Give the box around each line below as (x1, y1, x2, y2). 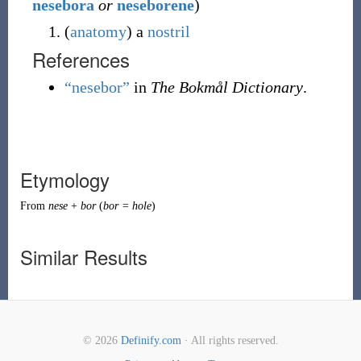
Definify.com (120, 334, 181, 346)
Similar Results (19, 243, 147, 271)
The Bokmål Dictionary (150, 78, 303, 96)
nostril (147, 23, 190, 40)
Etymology (19, 165, 110, 193)
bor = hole (102, 200, 151, 212)
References (31, 45, 130, 73)
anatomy (69, 23, 127, 40)
